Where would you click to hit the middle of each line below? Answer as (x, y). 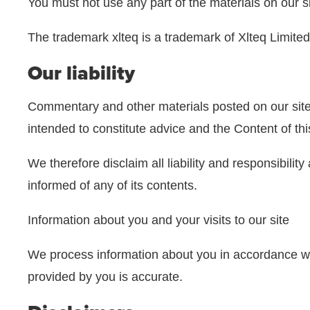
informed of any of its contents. (112, 185)
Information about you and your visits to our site (158, 220)
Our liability (81, 73)
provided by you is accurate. (105, 277)
